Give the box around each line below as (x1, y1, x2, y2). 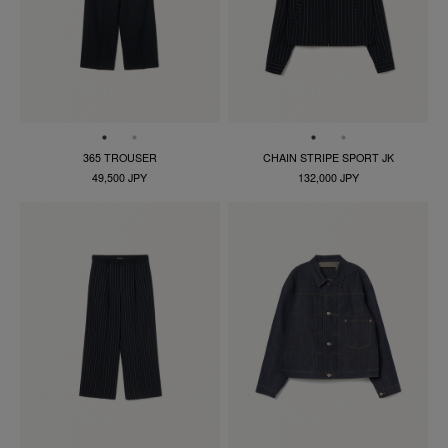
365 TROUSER (82, 149, 157, 165)
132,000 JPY (297, 169, 359, 185)
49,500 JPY (92, 169, 148, 185)
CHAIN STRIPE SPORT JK (262, 149, 394, 165)
